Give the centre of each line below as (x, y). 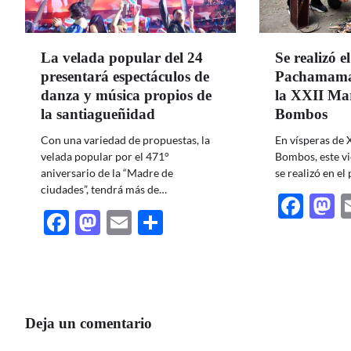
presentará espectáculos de (125, 76)
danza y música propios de (126, 95)
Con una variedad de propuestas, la (125, 139)
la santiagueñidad (98, 114)
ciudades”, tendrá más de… (104, 189)
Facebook (123, 222)
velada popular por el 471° (105, 156)
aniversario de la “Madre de (107, 172)
